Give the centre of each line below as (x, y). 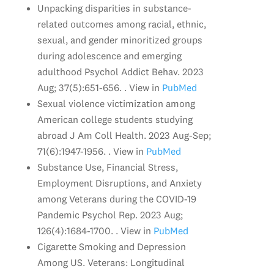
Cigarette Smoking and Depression (111, 246)
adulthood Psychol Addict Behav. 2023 (120, 71)
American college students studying (115, 119)
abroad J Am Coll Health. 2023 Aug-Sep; (124, 135)
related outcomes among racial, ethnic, (121, 24)
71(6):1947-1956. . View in (90, 151)
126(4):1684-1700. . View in (94, 230)
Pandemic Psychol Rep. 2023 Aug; (110, 214)
